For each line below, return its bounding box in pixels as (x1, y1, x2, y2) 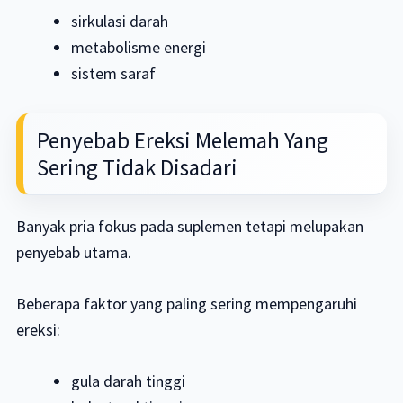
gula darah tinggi (71, 371, 186, 392)
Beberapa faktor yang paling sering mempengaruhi (15, 293, 357, 315)
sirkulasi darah (71, 11, 169, 32)
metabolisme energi (71, 37, 207, 58)
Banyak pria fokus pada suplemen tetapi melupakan (15, 216, 363, 237)
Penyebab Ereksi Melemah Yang (36, 126, 328, 156)
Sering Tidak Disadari (36, 153, 237, 183)
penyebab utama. (15, 242, 131, 264)
